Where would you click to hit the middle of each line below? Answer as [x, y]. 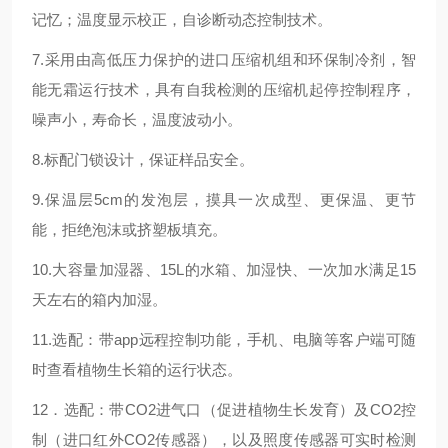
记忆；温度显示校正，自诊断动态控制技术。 [182, 19]
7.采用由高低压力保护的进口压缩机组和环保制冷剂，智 [224, 59]
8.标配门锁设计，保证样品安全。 [143, 159]
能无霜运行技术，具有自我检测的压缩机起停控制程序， [224, 89]
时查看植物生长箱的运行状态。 [137, 369]
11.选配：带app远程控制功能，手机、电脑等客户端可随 [224, 339]
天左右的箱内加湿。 [99, 299]
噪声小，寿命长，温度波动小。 [137, 119]
